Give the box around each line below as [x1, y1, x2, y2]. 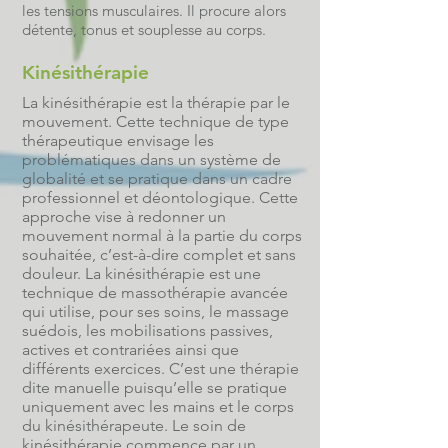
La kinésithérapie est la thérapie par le [22, 93, 290, 112]
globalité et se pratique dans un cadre [22, 169, 292, 188]
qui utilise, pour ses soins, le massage [22, 302, 289, 321]
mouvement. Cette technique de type [22, 112, 289, 131]
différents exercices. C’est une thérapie [22, 359, 299, 378]
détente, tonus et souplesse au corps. [22, 20, 266, 39]
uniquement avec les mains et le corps [22, 397, 294, 416]
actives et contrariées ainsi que [22, 340, 239, 359]
